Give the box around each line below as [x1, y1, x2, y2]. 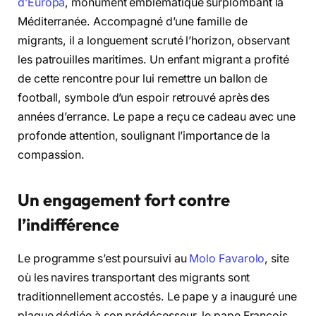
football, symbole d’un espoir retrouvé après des [18, 91, 270, 105]
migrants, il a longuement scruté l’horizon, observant [18, 34, 290, 48]
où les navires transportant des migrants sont [18, 271, 250, 285]
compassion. [18, 148, 85, 162]
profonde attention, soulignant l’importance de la [18, 129, 271, 143]
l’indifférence [18, 213, 119, 235]
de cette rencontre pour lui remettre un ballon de [18, 72, 268, 86]
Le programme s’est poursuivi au [18, 252, 190, 266]
